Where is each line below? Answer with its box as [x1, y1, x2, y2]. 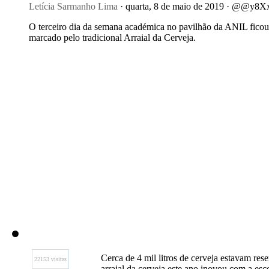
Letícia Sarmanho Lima [29, 1, 118, 11]
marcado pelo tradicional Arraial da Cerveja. [29, 32, 196, 43]
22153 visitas [34, 256, 67, 262]
